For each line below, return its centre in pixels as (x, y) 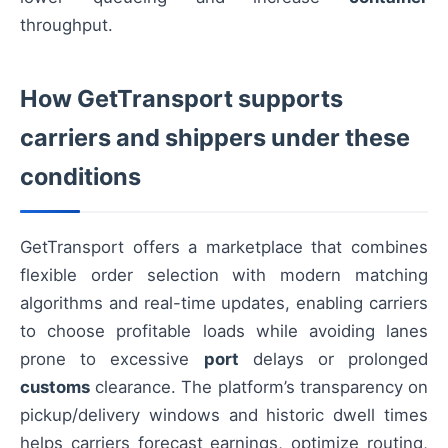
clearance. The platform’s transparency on (259, 387)
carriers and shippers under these (215, 138)
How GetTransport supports (181, 99)
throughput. (66, 25)
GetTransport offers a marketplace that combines (224, 247)
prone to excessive (112, 359)
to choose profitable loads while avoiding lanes (224, 331)
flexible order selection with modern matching (224, 275)
